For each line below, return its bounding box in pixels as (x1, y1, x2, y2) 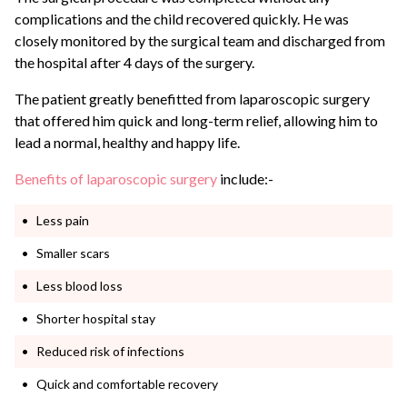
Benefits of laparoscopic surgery (15, 169, 217, 187)
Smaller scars (36, 244, 110, 261)
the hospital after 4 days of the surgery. (15, 53, 254, 71)
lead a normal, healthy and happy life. (15, 133, 240, 151)
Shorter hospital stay (36, 310, 155, 326)
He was (303, 9, 349, 27)
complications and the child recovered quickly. (15, 9, 303, 27)
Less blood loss (36, 277, 123, 293)
